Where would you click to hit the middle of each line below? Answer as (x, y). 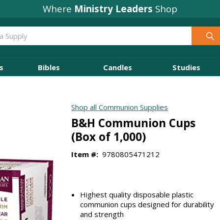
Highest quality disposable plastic (137, 194)
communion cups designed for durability (147, 204)
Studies (186, 67)
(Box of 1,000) (109, 137)
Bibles (49, 67)
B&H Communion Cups (134, 123)
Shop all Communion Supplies (120, 107)
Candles (117, 67)
